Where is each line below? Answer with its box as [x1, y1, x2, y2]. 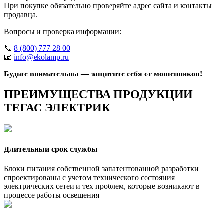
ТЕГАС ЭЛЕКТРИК [4, 101, 110, 114]
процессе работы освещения [4, 190, 99, 199]
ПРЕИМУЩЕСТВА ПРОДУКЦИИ [4, 88, 193, 101]
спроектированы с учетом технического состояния [4, 173, 175, 182]
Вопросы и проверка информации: [4, 27, 121, 36]
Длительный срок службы [4, 145, 98, 153]
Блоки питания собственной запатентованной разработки [4, 164, 199, 173]
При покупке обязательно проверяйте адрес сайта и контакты [4, 1, 212, 10]
